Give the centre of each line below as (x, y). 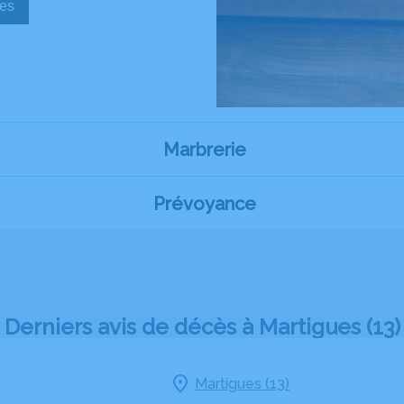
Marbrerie (204, 149)
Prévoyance (204, 203)
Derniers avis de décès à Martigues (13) (202, 327)
